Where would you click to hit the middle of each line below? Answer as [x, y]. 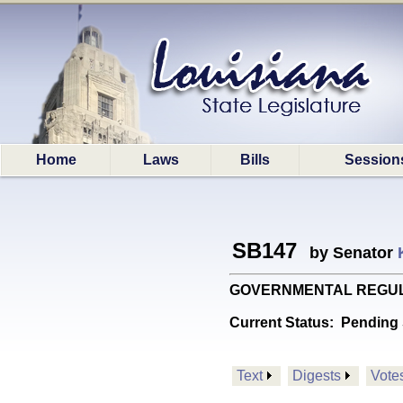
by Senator [349, 253]
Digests [317, 376]
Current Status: [285, 322]
